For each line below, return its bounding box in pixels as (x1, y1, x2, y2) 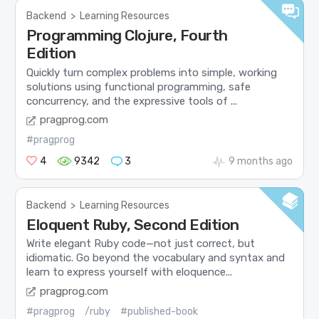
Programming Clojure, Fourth (26, 26, 228, 45)
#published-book (120, 305, 199, 318)
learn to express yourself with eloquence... (26, 266, 233, 279)
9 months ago (228, 155, 293, 168)
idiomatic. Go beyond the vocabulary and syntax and (26, 251, 286, 265)
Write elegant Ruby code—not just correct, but (26, 237, 256, 251)
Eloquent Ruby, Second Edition (26, 216, 239, 234)
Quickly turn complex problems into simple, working (26, 66, 278, 79)
